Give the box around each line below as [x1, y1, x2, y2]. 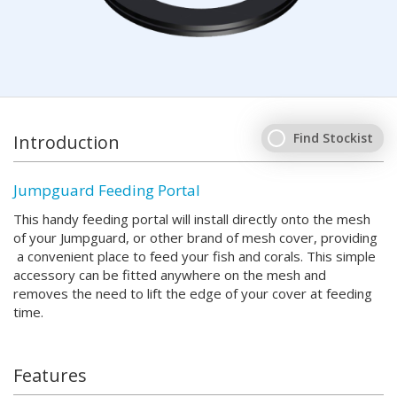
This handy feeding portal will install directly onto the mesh [13, 209, 370, 228]
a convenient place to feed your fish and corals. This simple [13, 246, 376, 265]
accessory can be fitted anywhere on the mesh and [13, 265, 326, 284]
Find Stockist [293, 128, 373, 146]
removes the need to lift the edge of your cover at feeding [13, 284, 372, 302]
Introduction [13, 129, 120, 154]
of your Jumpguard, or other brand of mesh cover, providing [13, 228, 378, 246]
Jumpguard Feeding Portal [13, 179, 200, 200]
